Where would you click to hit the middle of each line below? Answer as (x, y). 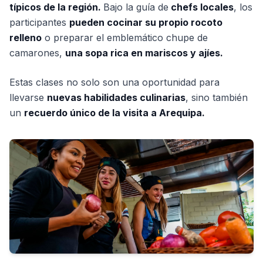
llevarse (28, 97)
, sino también (217, 97)
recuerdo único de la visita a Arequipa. (114, 112)
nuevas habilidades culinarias (116, 97)
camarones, (37, 53)
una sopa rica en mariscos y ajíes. (144, 53)
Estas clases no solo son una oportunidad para (114, 82)
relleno (26, 37)
